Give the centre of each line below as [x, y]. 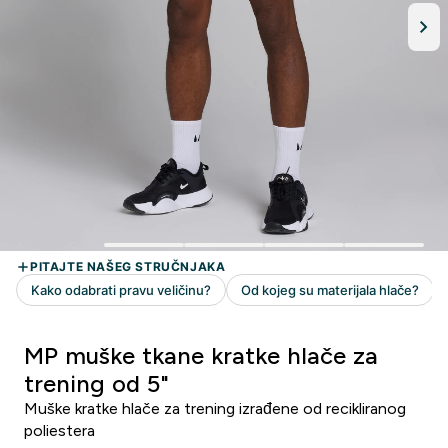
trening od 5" [96, 383]
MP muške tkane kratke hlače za [201, 355]
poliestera [59, 430]
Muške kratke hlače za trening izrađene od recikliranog [215, 408]
